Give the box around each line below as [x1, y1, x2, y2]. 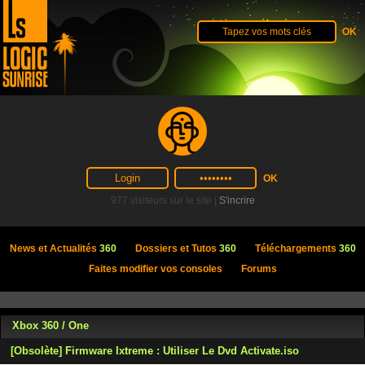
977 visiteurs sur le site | [110, 195, 219, 206]
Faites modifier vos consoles [88, 263, 222, 275]
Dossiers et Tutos [134, 243, 219, 254]
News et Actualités [9, 243, 99, 254]
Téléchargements [254, 243, 339, 254]
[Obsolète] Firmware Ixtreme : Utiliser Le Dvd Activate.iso [11, 345, 299, 357]
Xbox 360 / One [12, 319, 89, 332]
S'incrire [218, 195, 255, 206]
